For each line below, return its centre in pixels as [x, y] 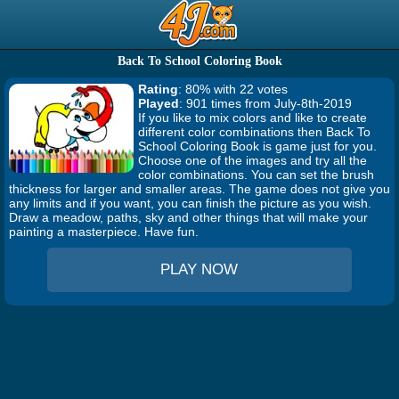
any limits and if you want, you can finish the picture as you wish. [190, 203]
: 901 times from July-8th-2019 [265, 103]
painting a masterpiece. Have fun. [104, 232]
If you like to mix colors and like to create [252, 118]
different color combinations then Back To [254, 132]
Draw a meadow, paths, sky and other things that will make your [188, 217]
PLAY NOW [199, 269]
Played [159, 103]
